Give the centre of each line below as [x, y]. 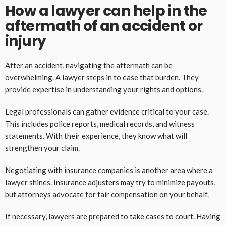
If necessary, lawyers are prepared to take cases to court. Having [113, 217]
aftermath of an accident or [104, 26]
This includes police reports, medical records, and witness [100, 124]
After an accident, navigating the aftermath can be [89, 65]
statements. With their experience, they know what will [96, 136]
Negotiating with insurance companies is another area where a [109, 170]
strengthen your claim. [42, 148]
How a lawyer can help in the [106, 11]
